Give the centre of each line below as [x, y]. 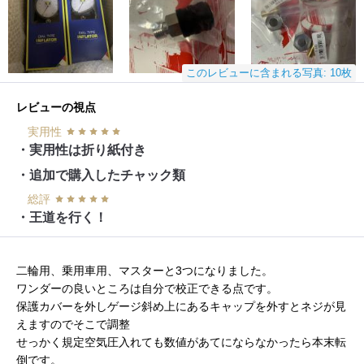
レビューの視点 [56, 107]
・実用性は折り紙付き [81, 149]
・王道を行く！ [62, 217]
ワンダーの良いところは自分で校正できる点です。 [147, 288]
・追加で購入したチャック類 [101, 175]
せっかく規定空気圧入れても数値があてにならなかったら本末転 [181, 342]
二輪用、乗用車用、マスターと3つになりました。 [145, 270]
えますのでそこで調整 [73, 324]
